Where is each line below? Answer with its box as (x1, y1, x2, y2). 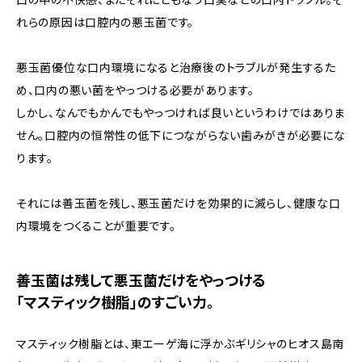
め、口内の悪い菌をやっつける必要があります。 (16, 83, 255, 97)
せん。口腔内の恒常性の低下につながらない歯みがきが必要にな (16, 128, 346, 142)
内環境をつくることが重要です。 (16, 219, 176, 233)
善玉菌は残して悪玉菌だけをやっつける (16, 272, 266, 289)
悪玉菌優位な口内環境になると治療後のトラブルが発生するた (16, 61, 336, 74)
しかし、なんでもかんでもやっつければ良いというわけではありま (16, 106, 345, 120)
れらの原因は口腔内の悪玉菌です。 (16, 15, 195, 29)
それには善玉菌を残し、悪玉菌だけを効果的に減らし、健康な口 (16, 196, 341, 210)
